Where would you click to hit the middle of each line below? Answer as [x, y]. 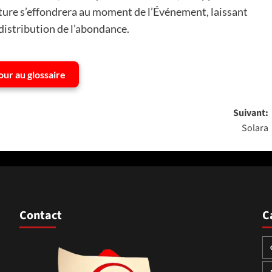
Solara [255, 128]
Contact [40, 216]
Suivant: [250, 113]
